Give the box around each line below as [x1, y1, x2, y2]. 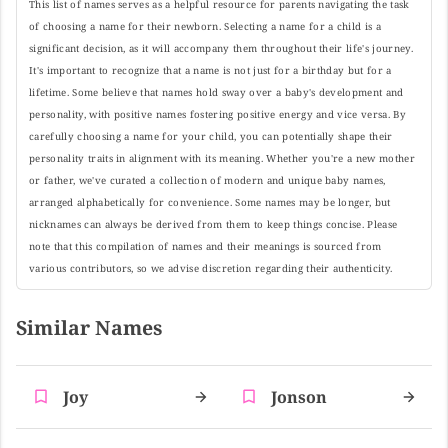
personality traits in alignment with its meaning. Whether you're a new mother [29, 151, 416, 165]
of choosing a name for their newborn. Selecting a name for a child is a [29, 19, 382, 33]
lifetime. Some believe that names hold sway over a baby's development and [29, 85, 404, 99]
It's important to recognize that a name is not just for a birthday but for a [29, 63, 392, 77]
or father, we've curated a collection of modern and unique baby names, [29, 173, 386, 187]
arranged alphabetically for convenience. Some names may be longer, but [29, 195, 391, 209]
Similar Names [16, 313, 163, 341]
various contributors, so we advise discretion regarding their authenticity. [29, 261, 393, 275]
